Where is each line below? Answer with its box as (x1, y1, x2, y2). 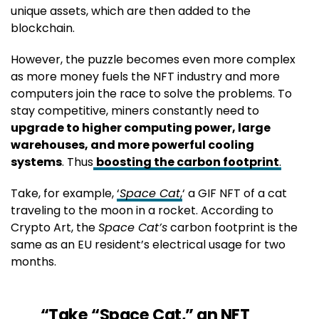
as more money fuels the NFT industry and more (11, 68, 280, 85)
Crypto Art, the (11, 219, 98, 236)
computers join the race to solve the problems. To (11, 85, 292, 102)
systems (11, 153, 62, 170)
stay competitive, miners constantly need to (11, 102, 259, 119)
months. (11, 253, 56, 270)
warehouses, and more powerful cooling (11, 136, 254, 153)
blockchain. (11, 19, 75, 36)
